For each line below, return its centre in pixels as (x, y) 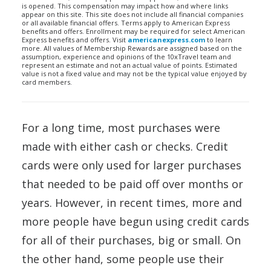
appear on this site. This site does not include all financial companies (132, 14)
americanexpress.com (166, 40)
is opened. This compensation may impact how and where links (125, 6)
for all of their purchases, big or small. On (131, 240)
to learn (219, 40)
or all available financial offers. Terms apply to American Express (126, 23)
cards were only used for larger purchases (132, 165)
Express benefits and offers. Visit (75, 40)
